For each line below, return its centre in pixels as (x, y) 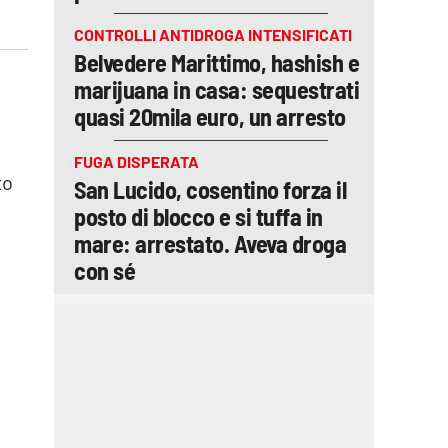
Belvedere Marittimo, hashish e (216, 62)
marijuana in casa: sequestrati (216, 89)
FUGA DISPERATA (136, 161)
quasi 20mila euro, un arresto (210, 116)
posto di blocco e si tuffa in (198, 216)
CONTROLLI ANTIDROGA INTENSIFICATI (213, 34)
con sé (104, 270)
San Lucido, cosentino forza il (210, 189)
